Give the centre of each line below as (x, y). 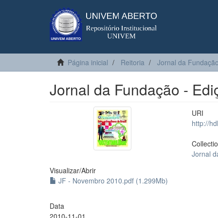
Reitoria (133, 62)
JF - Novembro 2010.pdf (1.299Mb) (112, 181)
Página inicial (88, 62)
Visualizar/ (65, 170)
